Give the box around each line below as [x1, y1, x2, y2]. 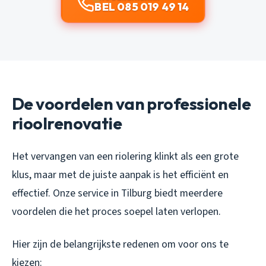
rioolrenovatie [12, 113, 122, 134]
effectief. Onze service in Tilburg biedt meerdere [12, 186, 223, 201]
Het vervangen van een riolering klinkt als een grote [12, 149, 239, 164]
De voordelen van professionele [12, 93, 251, 115]
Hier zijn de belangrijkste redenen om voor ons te [12, 237, 229, 252]
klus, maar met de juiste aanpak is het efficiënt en [12, 167, 229, 183]
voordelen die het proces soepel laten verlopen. [12, 204, 221, 220]
